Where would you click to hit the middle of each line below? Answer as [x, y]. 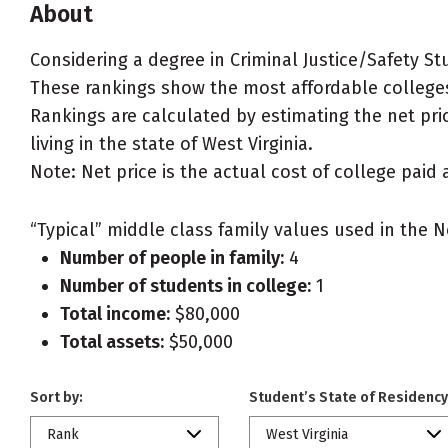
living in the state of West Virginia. [171, 144]
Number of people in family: [172, 258]
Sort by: [56, 397]
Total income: [115, 314]
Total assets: [112, 342]
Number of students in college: [185, 286]
